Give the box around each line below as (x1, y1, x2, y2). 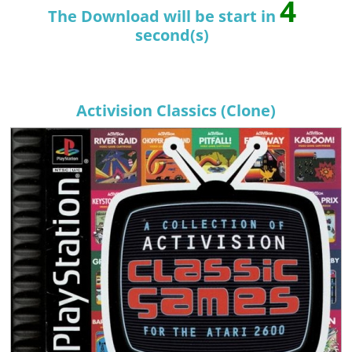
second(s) (135, 24, 209, 46)
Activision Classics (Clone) (76, 100, 276, 121)
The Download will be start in (48, 5, 280, 27)
